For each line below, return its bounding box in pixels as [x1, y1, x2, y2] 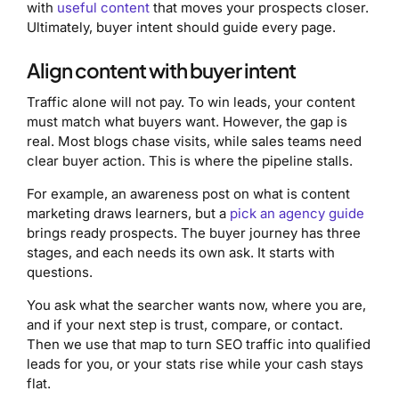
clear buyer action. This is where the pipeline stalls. [27, 151, 353, 169]
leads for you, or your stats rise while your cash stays [27, 354, 363, 372]
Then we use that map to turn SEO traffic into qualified [27, 335, 370, 353]
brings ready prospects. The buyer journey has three [27, 224, 361, 241]
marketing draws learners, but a [27, 204, 230, 222]
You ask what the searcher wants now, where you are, [27, 296, 366, 313]
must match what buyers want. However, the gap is [27, 112, 347, 130]
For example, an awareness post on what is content [27, 184, 350, 202]
